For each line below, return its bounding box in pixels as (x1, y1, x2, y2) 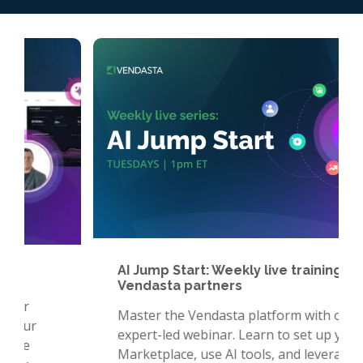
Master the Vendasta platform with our (49, 305, 287, 324)
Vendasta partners (49, 277, 173, 293)
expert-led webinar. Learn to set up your (49, 325, 294, 344)
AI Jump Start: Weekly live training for (49, 262, 297, 278)
